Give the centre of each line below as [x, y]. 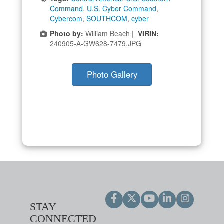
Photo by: [67, 33]
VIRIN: [148, 33]
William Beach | [111, 33]
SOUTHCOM [107, 18]
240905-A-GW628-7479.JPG [96, 43]
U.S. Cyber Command [122, 8]
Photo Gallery [112, 74]
